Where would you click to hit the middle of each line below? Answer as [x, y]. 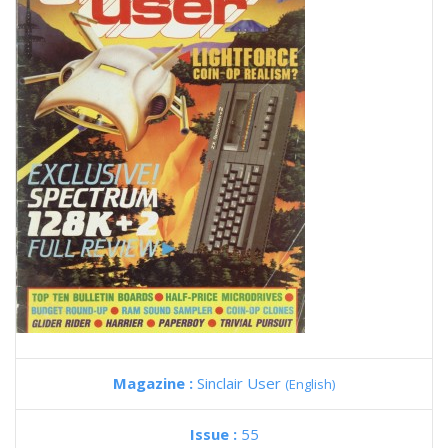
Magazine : [155, 383]
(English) [310, 384]
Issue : [215, 434]
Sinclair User [241, 383]
